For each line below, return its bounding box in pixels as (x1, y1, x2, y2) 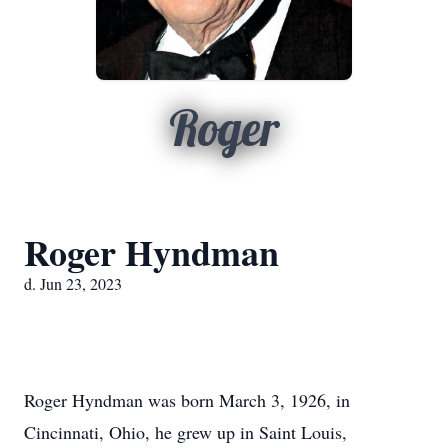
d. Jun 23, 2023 (24, 273, 122, 294)
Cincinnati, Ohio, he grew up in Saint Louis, (24, 420, 347, 444)
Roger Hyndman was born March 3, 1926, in (24, 388, 350, 412)
